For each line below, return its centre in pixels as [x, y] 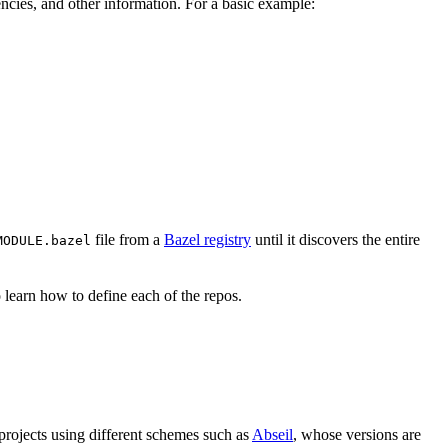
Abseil [272, 435]
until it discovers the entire [335, 240]
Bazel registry [207, 240]
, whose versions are [357, 435]
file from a [127, 240]
